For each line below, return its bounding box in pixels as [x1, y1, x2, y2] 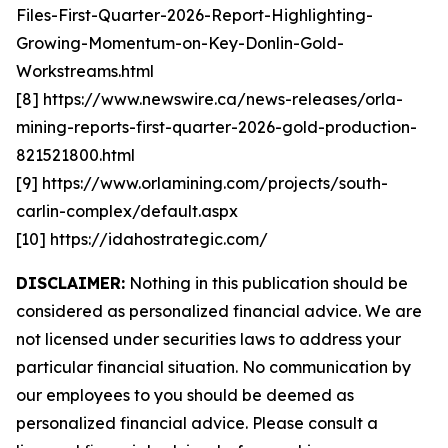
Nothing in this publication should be [125, 272, 408, 293]
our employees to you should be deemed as [16, 384, 354, 405]
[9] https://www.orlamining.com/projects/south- [16, 172, 388, 193]
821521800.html [16, 144, 135, 165]
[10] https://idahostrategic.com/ [16, 228, 268, 249]
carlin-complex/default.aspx [16, 200, 238, 221]
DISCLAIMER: [16, 272, 125, 293]
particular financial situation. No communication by [16, 356, 411, 377]
